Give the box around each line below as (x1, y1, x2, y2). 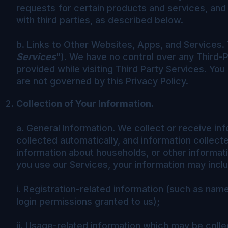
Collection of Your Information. (16, 98, 154, 109)
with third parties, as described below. (16, 14, 183, 25)
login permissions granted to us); (16, 195, 160, 207)
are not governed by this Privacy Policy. (16, 75, 188, 87)
